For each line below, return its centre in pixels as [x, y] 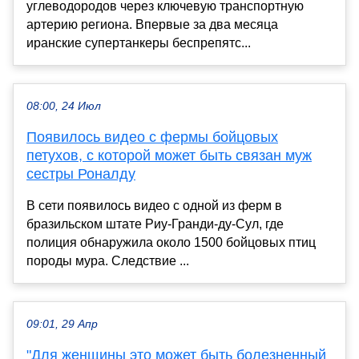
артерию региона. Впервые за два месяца [152, 24]
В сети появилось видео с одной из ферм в [154, 205]
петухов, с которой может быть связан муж [169, 155]
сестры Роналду [81, 173]
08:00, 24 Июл [64, 106]
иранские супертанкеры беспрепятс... [139, 42]
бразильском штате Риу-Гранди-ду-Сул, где [155, 224]
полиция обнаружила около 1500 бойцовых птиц [171, 242]
